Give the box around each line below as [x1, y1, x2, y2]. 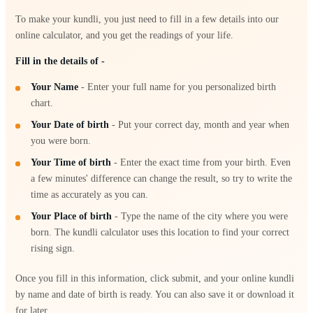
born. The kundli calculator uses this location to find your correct [31, 226, 290, 238]
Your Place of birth [31, 210, 112, 221]
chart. [31, 97, 54, 108]
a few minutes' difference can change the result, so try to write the [31, 173, 293, 184]
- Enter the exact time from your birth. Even [111, 156, 291, 168]
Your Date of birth [31, 119, 110, 130]
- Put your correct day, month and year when [109, 119, 290, 130]
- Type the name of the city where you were [112, 210, 289, 221]
